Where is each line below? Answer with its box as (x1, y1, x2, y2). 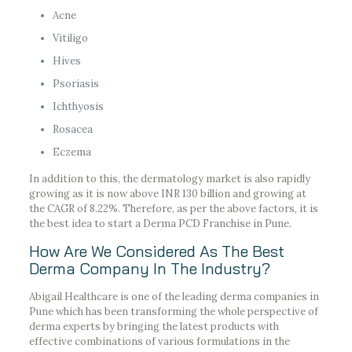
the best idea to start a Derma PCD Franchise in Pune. (28, 216, 291, 230)
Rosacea (52, 122, 93, 136)
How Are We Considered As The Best (28, 240, 284, 261)
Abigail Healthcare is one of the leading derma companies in (28, 289, 319, 303)
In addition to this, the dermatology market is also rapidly (28, 171, 310, 185)
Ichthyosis (52, 99, 104, 113)
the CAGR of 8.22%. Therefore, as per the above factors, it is (28, 201, 318, 215)
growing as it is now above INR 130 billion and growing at (28, 186, 306, 200)
